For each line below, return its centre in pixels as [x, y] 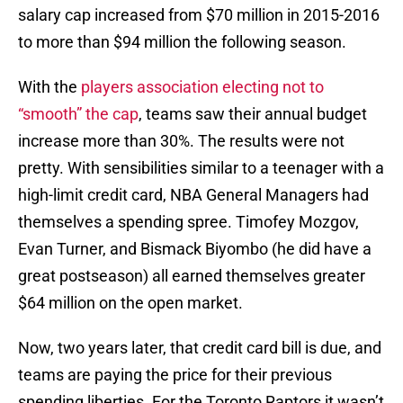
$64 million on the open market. [130, 303]
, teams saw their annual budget [253, 114]
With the [49, 87]
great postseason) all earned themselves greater [192, 276]
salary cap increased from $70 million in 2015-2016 [199, 15]
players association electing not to [202, 87]
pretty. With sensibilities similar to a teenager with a [201, 168]
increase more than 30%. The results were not [181, 141]
